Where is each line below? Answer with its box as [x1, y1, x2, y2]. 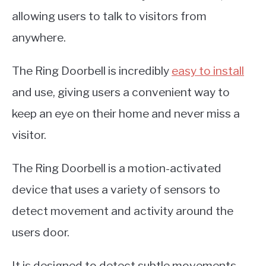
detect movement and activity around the [12, 204, 233, 218]
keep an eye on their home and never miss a [12, 106, 240, 121]
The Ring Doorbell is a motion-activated [12, 161, 221, 176]
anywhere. [12, 30, 66, 45]
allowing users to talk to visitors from [12, 9, 207, 24]
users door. [12, 225, 69, 240]
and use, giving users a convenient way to [12, 85, 230, 100]
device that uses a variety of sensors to [12, 182, 220, 197]
